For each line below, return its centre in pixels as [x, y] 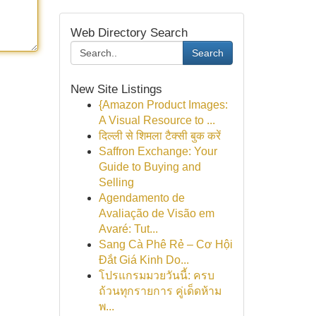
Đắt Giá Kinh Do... [144, 260]
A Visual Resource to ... [157, 120]
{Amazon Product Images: [163, 105]
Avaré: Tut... [128, 229]
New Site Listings [116, 89]
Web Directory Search [129, 32]
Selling [116, 182]
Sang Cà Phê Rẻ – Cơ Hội [165, 244]
